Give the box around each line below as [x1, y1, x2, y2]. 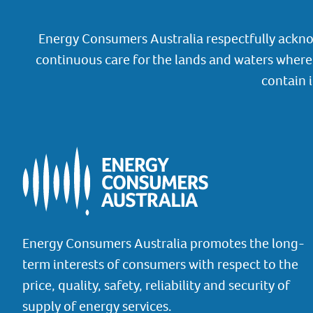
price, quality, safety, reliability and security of [22, 275, 290, 294]
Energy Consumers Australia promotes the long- [22, 233, 305, 252]
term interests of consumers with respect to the [22, 254, 298, 273]
